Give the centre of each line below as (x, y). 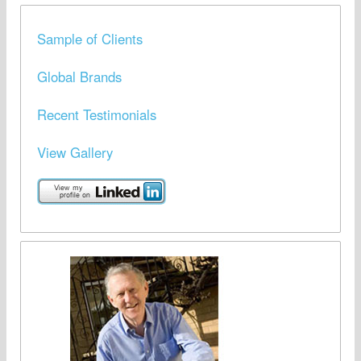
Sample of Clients (89, 39)
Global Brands (79, 77)
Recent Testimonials (96, 115)
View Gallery (75, 152)
